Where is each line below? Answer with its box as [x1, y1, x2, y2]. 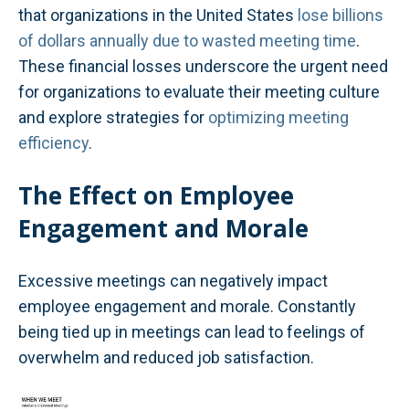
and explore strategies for [18, 108, 208, 128]
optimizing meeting [208, 108, 349, 128]
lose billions [298, 5, 383, 26]
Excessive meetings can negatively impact [18, 270, 328, 290]
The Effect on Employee [18, 179, 294, 213]
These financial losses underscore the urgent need [18, 57, 388, 77]
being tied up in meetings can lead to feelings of [18, 321, 365, 341]
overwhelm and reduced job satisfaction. [18, 347, 314, 367]
